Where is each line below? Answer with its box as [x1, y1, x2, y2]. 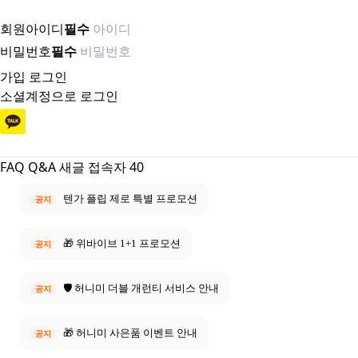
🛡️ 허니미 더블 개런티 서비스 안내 [61, 282, 219, 294]
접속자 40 [88, 158, 144, 176]
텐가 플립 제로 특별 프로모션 [61, 193, 197, 205]
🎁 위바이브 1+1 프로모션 [61, 237, 181, 249]
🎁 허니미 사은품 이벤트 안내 [61, 327, 197, 339]
